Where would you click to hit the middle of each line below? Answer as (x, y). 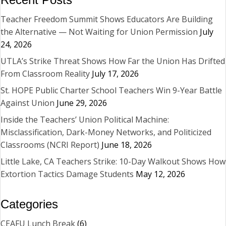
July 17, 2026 (115, 73)
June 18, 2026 (127, 145)
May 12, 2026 (160, 174)
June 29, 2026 (82, 103)
